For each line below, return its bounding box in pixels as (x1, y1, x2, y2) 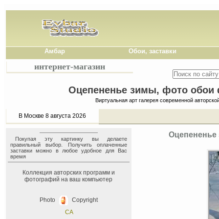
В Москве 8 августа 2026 (19, 112, 87, 119)
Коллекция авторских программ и (22, 169, 115, 176)
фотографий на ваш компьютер (24, 176, 113, 183)
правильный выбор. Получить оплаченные (10, 142, 127, 148)
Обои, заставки (129, 47, 176, 55)
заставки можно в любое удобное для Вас (10, 148, 127, 153)
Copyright (70, 197, 98, 204)
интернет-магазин (34, 62, 106, 71)
